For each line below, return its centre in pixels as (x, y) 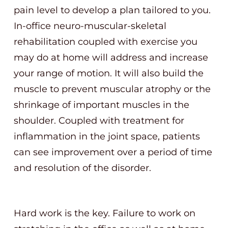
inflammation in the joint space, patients (107, 136)
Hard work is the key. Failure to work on (105, 213)
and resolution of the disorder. (82, 168)
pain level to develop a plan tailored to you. (112, 10)
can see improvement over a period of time (113, 152)
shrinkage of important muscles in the (102, 105)
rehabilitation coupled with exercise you (106, 42)
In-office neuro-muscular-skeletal (90, 26)
